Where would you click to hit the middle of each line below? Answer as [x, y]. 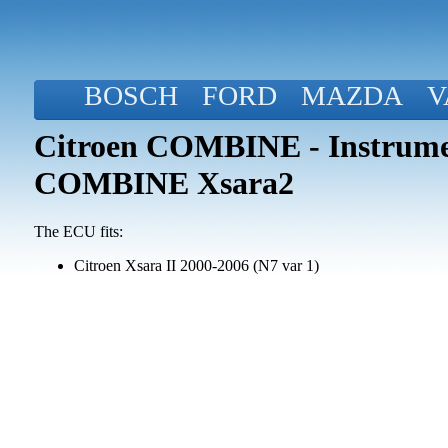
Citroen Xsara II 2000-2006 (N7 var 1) [196, 266]
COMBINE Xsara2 [164, 183]
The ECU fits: [78, 232]
